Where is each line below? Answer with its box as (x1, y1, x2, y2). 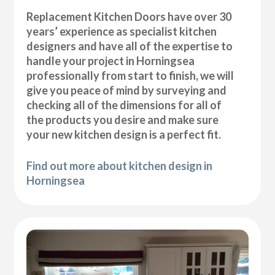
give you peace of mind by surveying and (26, 83, 227, 98)
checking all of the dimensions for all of (26, 98, 222, 112)
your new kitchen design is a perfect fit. (26, 128, 222, 142)
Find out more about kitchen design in (26, 159, 213, 173)
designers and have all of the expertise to (26, 39, 233, 53)
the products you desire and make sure (26, 113, 219, 127)
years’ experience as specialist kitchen (26, 25, 217, 39)
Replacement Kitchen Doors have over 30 (26, 10, 232, 24)
